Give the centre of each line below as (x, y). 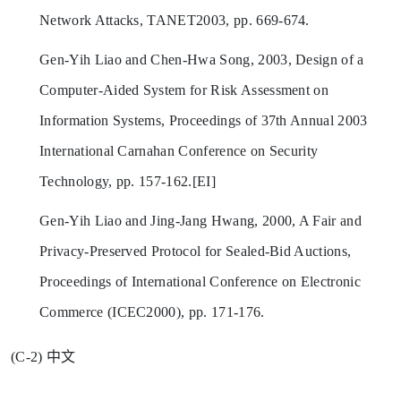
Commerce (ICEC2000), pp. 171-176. (152, 311)
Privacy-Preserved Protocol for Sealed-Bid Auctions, (196, 251)
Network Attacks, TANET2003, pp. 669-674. (175, 20)
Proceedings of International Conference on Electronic (200, 281)
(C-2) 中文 (43, 356)
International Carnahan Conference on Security (179, 150)
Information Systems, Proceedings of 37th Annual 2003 (204, 120)
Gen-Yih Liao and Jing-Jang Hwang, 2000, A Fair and (201, 220)
